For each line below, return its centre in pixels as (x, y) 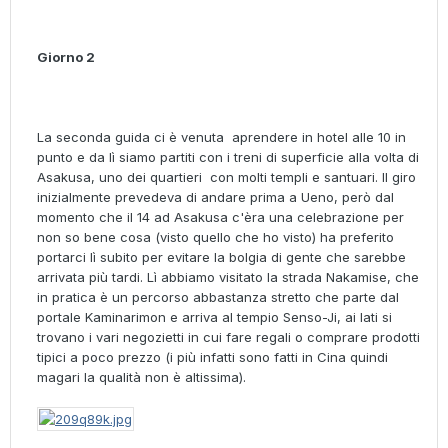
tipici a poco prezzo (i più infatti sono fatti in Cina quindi (212, 357)
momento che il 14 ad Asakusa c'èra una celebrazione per (220, 217)
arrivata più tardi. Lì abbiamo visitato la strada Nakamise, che (228, 277)
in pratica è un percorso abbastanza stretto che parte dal (218, 297)
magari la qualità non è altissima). (141, 377)
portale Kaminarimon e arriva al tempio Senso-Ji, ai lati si (214, 317)
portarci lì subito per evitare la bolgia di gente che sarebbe (221, 257)
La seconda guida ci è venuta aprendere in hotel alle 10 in (221, 137)
